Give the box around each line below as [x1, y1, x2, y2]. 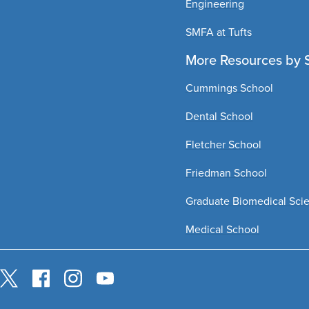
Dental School [185, 108, 253, 124]
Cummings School [185, 79, 273, 96]
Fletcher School [185, 136, 261, 152]
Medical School [185, 221, 259, 237]
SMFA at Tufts [185, 23, 252, 40]
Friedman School [185, 164, 267, 181]
